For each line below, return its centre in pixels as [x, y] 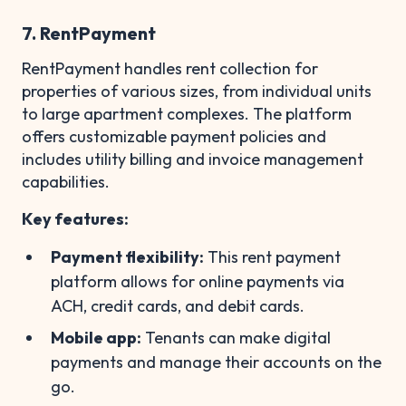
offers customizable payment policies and [174, 136]
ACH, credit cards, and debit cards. [178, 305]
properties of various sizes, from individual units [197, 91]
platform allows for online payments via [198, 281]
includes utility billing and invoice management [193, 159]
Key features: [75, 218]
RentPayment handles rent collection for [170, 68]
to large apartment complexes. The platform [187, 113]
